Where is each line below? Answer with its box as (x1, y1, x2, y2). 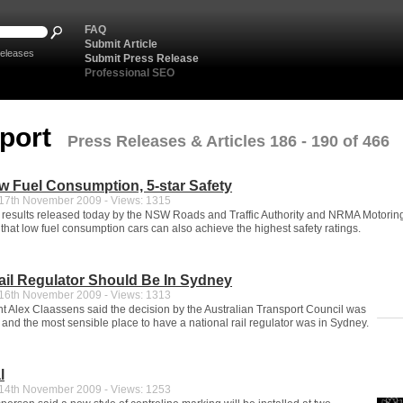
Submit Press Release (85, 52, 199, 65)
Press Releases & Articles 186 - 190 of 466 (67, 132, 390, 150)
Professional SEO (85, 67, 175, 79)
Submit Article (85, 38, 157, 50)
